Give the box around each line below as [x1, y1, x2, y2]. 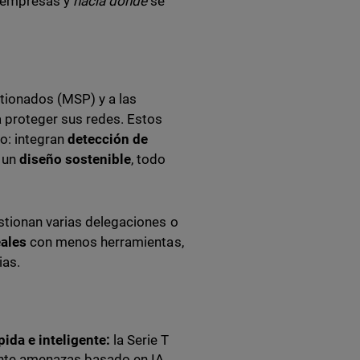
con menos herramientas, [27, 234, 184, 250]
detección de [67, 131, 149, 147]
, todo [131, 151, 166, 167]
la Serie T [110, 332, 170, 348]
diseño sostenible [19, 151, 132, 167]
